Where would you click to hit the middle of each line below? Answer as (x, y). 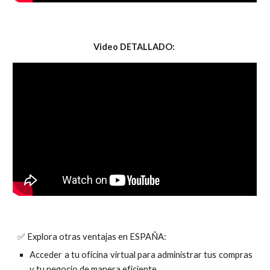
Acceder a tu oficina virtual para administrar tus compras (141, 255)
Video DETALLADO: (134, 47)
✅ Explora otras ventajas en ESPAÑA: (92, 237)
